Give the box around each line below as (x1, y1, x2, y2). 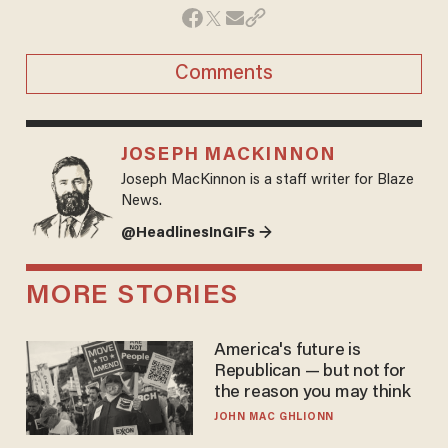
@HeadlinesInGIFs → (120, 225, 272, 241)
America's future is (213, 342, 361, 361)
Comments (175, 63, 273, 84)
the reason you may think (213, 384, 411, 403)
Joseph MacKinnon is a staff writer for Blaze (120, 172, 414, 188)
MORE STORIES (25, 283, 239, 311)
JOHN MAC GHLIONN (213, 412, 334, 424)
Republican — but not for (213, 363, 406, 382)
